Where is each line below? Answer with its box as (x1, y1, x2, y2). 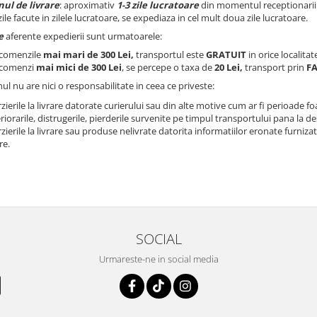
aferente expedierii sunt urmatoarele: (4, 30, 162, 42)
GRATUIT (206, 48, 246, 61)
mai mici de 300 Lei (36, 61, 122, 74)
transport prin (245, 61, 306, 74)
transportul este (134, 48, 206, 61)
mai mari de (43, 48, 98, 61)
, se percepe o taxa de (122, 61, 214, 74)
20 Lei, (214, 61, 245, 74)
